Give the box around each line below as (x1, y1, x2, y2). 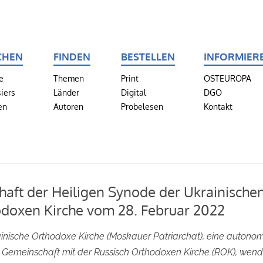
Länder (53, 87, 79, 97)
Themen (53, 73, 84, 83)
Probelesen (121, 101, 164, 112)
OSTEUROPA (203, 73, 251, 83)
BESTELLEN (121, 50, 176, 63)
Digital (121, 87, 147, 97)
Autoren (53, 101, 83, 112)
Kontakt (203, 101, 232, 112)
